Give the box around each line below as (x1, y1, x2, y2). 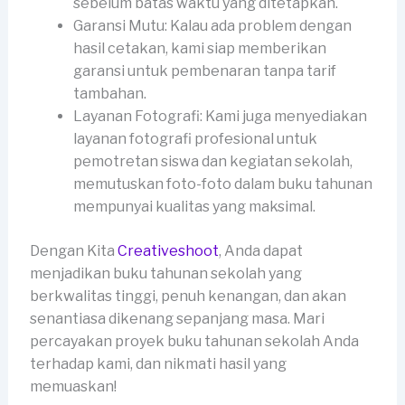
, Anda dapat (218, 241, 303, 259)
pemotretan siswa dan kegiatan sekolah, (72, 152, 353, 170)
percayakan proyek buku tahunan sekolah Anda (29, 332, 359, 350)
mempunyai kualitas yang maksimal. (72, 197, 316, 215)
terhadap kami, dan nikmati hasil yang (29, 354, 287, 372)
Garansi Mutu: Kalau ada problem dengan (72, 16, 352, 34)
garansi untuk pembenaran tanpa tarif (72, 61, 336, 80)
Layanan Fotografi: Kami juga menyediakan (72, 107, 367, 125)
